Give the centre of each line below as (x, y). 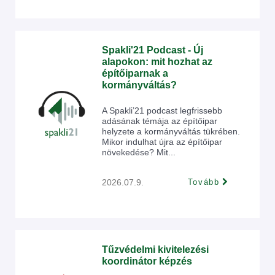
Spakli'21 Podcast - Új (153, 50)
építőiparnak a (135, 73)
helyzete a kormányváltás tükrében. (171, 131)
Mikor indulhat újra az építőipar (162, 142)
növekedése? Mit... (139, 152)
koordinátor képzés (147, 261)
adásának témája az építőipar (160, 121)
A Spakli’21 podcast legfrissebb (162, 110)
